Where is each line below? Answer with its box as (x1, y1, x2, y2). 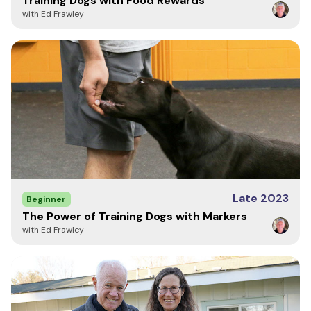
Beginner (26, 194, 66, 205)
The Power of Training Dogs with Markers (22, 209, 247, 224)
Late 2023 (233, 191, 289, 205)
